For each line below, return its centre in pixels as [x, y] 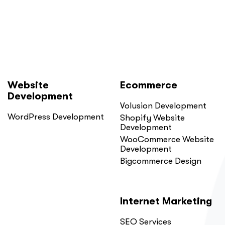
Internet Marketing [166, 201]
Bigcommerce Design [161, 161]
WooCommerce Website [167, 140]
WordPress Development [56, 117]
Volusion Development [163, 106]
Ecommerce [149, 85]
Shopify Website [152, 118]
